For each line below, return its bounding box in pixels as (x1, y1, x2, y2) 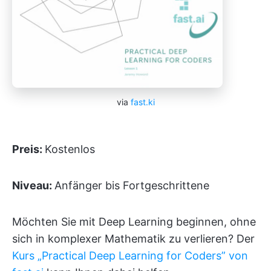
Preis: (12, 142, 45, 155)
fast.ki (130, 96, 155, 107)
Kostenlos (45, 142, 95, 155)
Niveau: (12, 178, 54, 192)
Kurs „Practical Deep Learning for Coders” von (12, 249, 248, 262)
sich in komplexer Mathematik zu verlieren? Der (12, 232, 255, 245)
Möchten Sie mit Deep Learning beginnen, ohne (12, 215, 256, 228)
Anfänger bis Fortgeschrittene (54, 178, 209, 192)
